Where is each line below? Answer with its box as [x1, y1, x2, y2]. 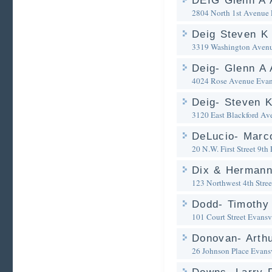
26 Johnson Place [192, 245, 249, 256]
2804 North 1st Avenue [192, 7, 269, 18]
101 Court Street [192, 211, 246, 222]
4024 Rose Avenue [192, 75, 254, 86]
